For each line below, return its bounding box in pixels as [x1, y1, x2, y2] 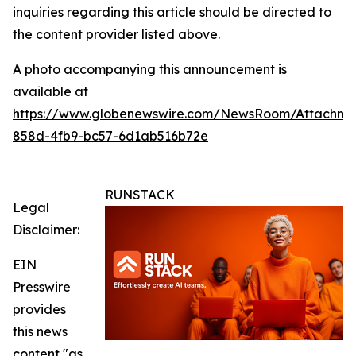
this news [13, 323, 68, 339]
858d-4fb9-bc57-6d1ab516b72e [13, 128, 208, 144]
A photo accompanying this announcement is [13, 61, 287, 77]
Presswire [13, 279, 71, 295]
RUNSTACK [105, 187, 175, 203]
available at [13, 83, 88, 99]
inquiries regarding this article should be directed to [13, 4, 331, 20]
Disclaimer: [13, 222, 79, 238]
